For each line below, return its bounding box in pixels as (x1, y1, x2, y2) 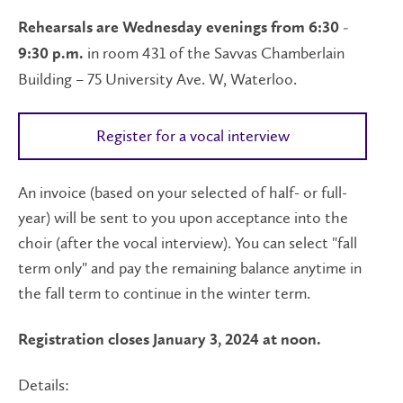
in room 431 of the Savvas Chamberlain (84, 43, 345, 63)
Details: (18, 375, 69, 395)
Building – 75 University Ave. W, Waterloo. (18, 69, 297, 89)
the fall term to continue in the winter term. (18, 283, 314, 303)
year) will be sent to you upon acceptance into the (18, 208, 348, 228)
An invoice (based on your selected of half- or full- (18, 183, 347, 202)
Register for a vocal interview (95, 125, 290, 146)
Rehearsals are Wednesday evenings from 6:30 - (18, 20, 349, 36)
